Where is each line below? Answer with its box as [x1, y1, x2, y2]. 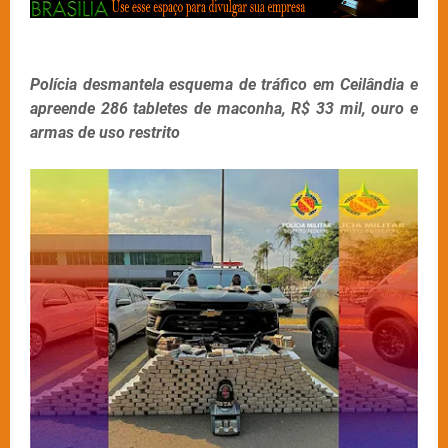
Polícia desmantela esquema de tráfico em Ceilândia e [30, 74, 418, 94]
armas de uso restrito [30, 122, 180, 142]
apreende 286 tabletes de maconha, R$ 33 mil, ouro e [30, 98, 418, 118]
